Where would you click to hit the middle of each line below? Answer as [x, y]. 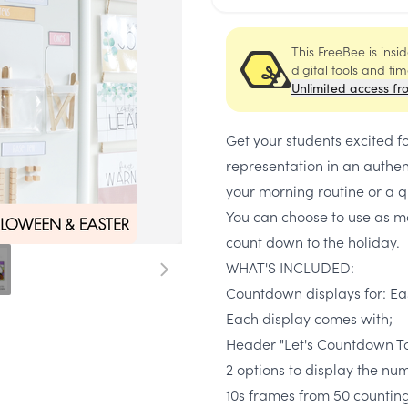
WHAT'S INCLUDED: [290, 267]
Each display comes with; [309, 318]
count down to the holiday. [313, 241]
